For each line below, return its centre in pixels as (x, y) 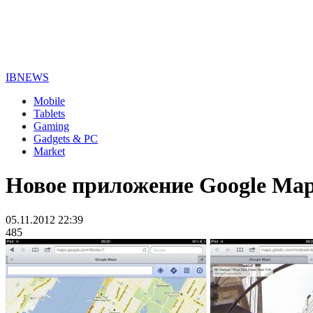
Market (49, 151)
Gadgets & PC (66, 139)
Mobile (49, 101)
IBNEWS (27, 77)
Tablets (49, 114)
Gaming (51, 126)
